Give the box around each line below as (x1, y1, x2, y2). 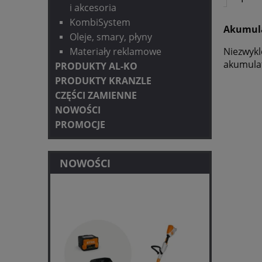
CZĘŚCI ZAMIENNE (55, 89, 137, 102)
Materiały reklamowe (70, 45, 161, 58)
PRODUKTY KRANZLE (55, 74, 151, 88)
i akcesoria (70, 1, 116, 15)
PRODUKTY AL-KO (55, 60, 137, 73)
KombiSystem (70, 16, 130, 29)
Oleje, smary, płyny (70, 30, 152, 44)
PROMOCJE (55, 118, 105, 132)
